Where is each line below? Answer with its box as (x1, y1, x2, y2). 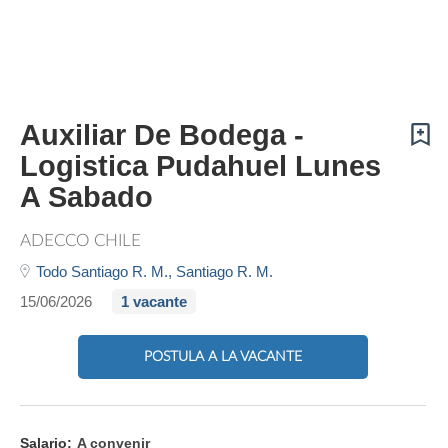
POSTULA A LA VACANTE (144, 349, 302, 364)
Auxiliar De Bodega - (20, 119, 304, 151)
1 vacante (121, 293, 187, 310)
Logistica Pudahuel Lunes (20, 150, 381, 182)
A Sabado (20, 181, 153, 213)
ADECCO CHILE (20, 232, 141, 249)
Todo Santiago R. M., (36, 263, 176, 280)
